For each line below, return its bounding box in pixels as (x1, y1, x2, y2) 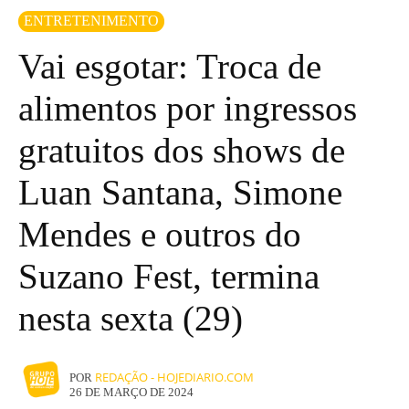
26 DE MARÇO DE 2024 (69, 384, 194, 399)
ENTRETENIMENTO (24, 12, 159, 28)
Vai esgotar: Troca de (18, 46, 321, 86)
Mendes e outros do (18, 214, 301, 254)
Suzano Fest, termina (18, 256, 320, 296)
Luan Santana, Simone (18, 172, 342, 212)
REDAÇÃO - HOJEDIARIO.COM (95, 369, 254, 386)
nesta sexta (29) (18, 298, 243, 338)
